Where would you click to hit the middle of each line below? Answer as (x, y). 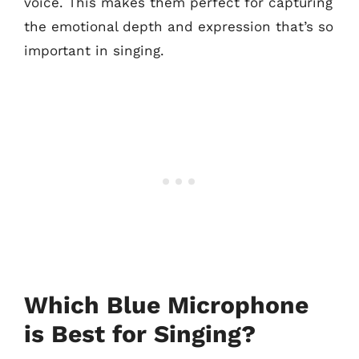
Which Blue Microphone (166, 305)
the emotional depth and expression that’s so (179, 26)
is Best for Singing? (140, 334)
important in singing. (94, 50)
